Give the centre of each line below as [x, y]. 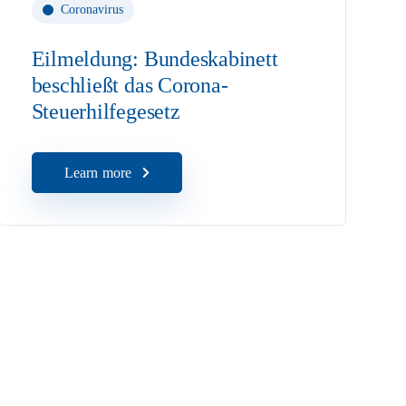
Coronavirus [92, 10]
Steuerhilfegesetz [106, 111]
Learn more [98, 173]
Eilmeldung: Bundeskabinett [155, 59]
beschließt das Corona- [130, 85]
